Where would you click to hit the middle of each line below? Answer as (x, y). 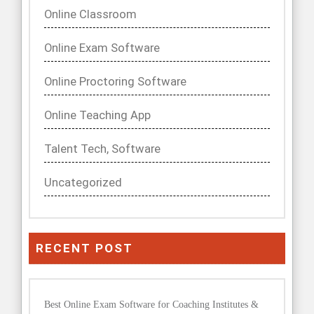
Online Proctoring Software (115, 82)
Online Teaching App (97, 116)
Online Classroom (90, 15)
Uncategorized (83, 183)
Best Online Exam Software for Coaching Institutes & (151, 305)
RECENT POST (84, 248)
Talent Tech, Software (102, 149)
